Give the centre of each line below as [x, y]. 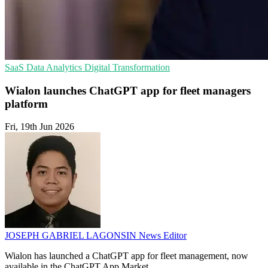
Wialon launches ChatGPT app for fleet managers [128, 90]
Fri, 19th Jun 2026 [39, 127]
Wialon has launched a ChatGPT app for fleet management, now [127, 256]
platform [26, 103]
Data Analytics [55, 67]
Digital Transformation [127, 67]
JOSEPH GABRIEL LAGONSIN [72, 236]
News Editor [163, 236]
